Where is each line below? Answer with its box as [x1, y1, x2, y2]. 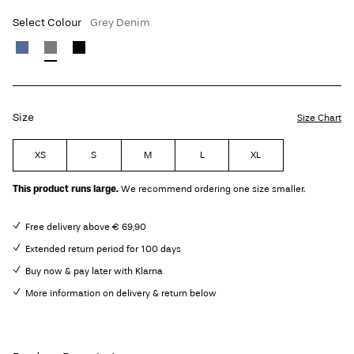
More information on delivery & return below [25, 288, 217, 299]
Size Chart [297, 112, 341, 124]
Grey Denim [90, 16, 150, 30]
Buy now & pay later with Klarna [25, 265, 163, 277]
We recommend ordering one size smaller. [121, 183, 305, 195]
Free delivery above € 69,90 [25, 221, 146, 233]
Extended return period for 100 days [25, 243, 181, 255]
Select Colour [13, 16, 84, 30]
